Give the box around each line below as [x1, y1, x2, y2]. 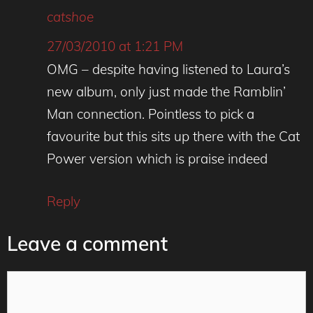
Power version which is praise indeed [47, 150, 268, 168]
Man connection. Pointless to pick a [47, 105, 254, 123]
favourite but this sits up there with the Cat [47, 128, 300, 145]
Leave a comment [7, 231, 168, 256]
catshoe [47, 8, 94, 25]
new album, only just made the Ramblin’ [47, 83, 286, 101]
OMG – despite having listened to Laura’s [47, 61, 290, 78]
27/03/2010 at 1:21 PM [47, 38, 183, 55]
